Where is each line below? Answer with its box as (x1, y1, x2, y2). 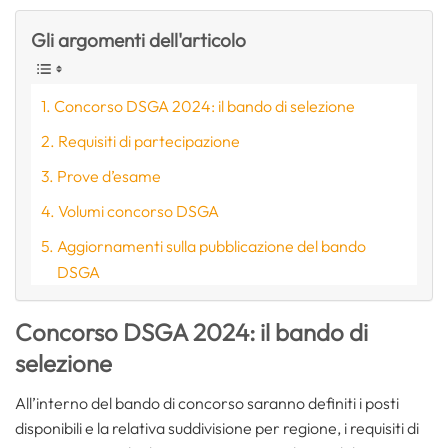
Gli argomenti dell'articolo (31, 27, 246, 52)
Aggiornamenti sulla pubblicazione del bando (57, 235, 367, 256)
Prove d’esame (57, 165, 162, 186)
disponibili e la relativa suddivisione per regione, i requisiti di (15, 417, 419, 438)
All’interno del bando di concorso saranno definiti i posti (15, 392, 399, 413)
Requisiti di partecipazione (58, 130, 241, 151)
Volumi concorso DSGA (58, 200, 220, 221)
